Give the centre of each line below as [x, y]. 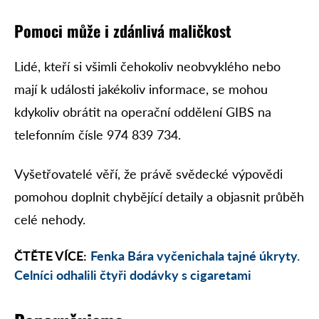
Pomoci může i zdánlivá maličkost [123, 31]
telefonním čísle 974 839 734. [98, 135]
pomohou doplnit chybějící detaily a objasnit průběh [159, 196]
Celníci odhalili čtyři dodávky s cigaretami [133, 275]
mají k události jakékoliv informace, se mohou [141, 89]
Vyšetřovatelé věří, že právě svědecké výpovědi [148, 173]
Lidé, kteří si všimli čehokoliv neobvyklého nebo [147, 67]
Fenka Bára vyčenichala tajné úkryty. [195, 256]
